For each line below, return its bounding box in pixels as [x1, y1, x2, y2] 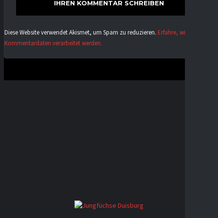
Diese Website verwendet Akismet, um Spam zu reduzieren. [4, 28, 158, 37]
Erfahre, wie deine [158, 28, 204, 37]
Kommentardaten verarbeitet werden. [4, 38, 102, 48]
